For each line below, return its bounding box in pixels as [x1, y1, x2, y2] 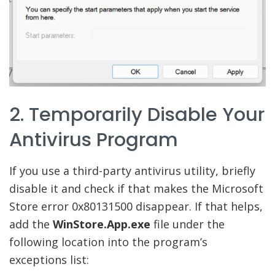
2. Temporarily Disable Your [9, 101, 265, 128]
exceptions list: [9, 252, 89, 267]
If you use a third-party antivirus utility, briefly [9, 163, 255, 178]
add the [9, 216, 53, 231]
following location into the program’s [9, 234, 207, 249]
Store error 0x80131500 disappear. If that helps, [9, 198, 263, 214]
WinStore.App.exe [53, 216, 150, 231]
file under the [150, 216, 225, 231]
